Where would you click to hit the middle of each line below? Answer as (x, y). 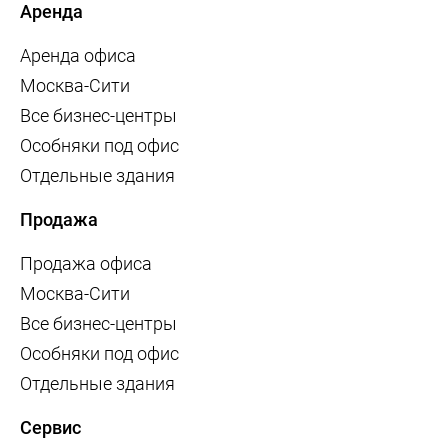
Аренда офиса (78, 56)
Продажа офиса (86, 264)
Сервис (50, 428)
